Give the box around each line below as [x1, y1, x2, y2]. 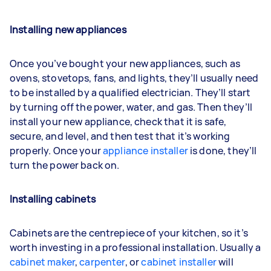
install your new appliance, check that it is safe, [10, 114, 227, 128]
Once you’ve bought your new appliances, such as [10, 56, 241, 70]
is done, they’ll [188, 143, 257, 157]
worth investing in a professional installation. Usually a [10, 240, 261, 254]
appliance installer [103, 143, 188, 157]
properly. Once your [10, 143, 103, 157]
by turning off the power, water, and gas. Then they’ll [10, 100, 253, 114]
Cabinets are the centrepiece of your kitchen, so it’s [10, 226, 248, 240]
